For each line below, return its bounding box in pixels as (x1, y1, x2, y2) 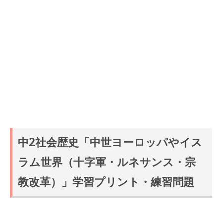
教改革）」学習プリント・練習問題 (18, 174, 195, 190)
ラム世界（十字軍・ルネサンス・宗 (18, 154, 196, 170)
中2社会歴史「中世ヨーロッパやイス (18, 134, 203, 150)
